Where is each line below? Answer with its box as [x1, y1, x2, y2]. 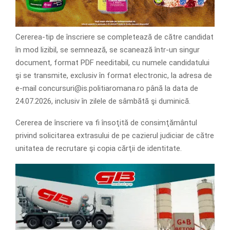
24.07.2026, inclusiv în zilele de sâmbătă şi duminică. [15, 97, 190, 106]
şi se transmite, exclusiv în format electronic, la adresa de [15, 71, 212, 81]
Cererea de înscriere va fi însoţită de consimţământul [15, 118, 197, 128]
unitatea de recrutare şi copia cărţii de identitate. [15, 144, 182, 154]
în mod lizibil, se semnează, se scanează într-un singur [15, 45, 200, 55]
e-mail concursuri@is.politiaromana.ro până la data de [15, 84, 198, 93]
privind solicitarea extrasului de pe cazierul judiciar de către [15, 131, 214, 141]
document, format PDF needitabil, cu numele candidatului [15, 58, 209, 68]
